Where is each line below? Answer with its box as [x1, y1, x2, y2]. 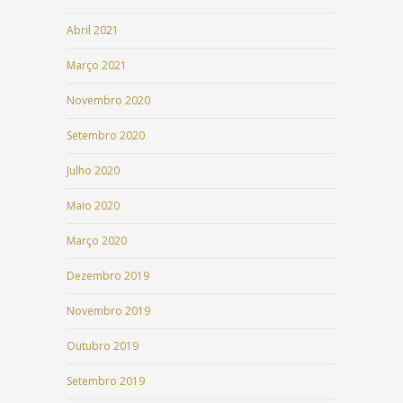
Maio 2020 [67, 198, 120, 214]
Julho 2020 [67, 163, 120, 179]
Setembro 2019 [67, 373, 145, 390]
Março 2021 [67, 58, 127, 74]
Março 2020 [67, 233, 127, 249]
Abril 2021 [67, 22, 119, 39]
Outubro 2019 [67, 338, 139, 354]
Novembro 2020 [67, 93, 150, 109]
